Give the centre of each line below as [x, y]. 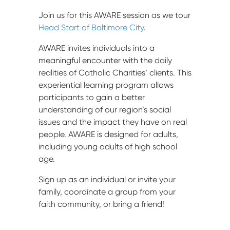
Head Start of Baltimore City [91, 27]
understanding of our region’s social [104, 109]
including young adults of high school [108, 146]
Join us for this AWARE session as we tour [114, 15]
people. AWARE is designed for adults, [108, 134]
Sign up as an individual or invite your [107, 179]
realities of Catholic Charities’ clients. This [115, 72]
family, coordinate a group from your [107, 191]
